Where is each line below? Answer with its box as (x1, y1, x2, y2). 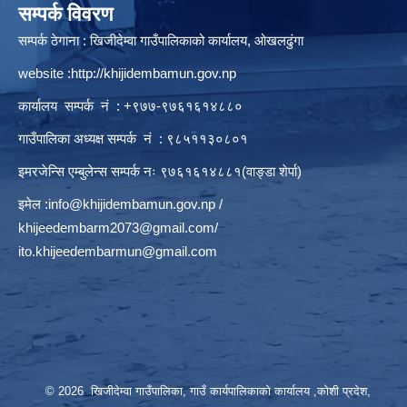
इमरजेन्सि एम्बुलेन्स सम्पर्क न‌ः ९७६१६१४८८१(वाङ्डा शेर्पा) (18, 163, 302, 179)
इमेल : (18, 195, 48, 212)
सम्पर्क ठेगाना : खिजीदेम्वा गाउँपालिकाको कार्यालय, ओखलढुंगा (18, 32, 303, 48)
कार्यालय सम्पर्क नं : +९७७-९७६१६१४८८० (18, 97, 246, 114)
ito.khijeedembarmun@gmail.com (18, 243, 217, 259)
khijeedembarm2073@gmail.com (18, 219, 214, 235)
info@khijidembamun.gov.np (48, 195, 215, 212)
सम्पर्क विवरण (18, 2, 113, 25)
